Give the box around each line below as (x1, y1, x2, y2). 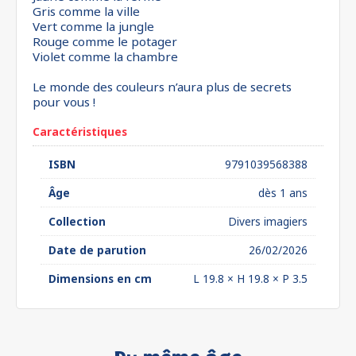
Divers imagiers (228, 214, 308, 229)
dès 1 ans (258, 185, 308, 200)
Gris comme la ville (33, 3, 140, 19)
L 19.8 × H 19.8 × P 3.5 (193, 271, 308, 286)
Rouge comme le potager (33, 33, 177, 49)
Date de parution (48, 242, 146, 257)
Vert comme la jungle (33, 18, 154, 34)
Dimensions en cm (48, 271, 152, 286)
